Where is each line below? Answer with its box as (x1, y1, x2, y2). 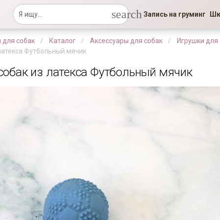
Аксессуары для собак (90, 37, 163, 45)
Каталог (49, 37, 76, 45)
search (111, 8, 142, 21)
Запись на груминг (143, 10, 206, 18)
